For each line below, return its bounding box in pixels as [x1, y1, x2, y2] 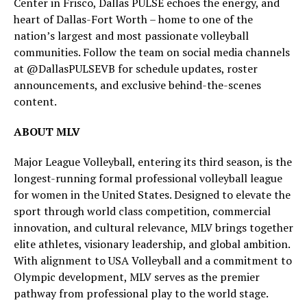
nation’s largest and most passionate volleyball [14, 28, 249, 43]
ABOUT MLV [14, 124, 80, 139]
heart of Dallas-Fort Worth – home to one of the [14, 12, 253, 27]
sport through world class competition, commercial [14, 204, 271, 219]
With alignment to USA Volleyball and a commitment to [14, 253, 292, 268]
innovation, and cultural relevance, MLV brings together [14, 220, 293, 235]
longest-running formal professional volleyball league [14, 171, 282, 186]
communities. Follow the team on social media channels [14, 45, 290, 60]
